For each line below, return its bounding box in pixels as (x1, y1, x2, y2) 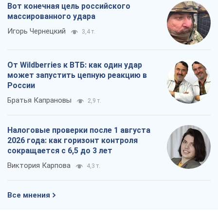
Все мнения (7, 191, 50, 200)
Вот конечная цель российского (7, 1, 130, 11)
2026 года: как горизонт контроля (7, 136, 138, 145)
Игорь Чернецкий (7, 27, 66, 36)
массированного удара (7, 12, 95, 21)
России (7, 81, 35, 91)
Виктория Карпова (7, 161, 71, 170)
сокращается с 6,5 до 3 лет (7, 146, 112, 156)
